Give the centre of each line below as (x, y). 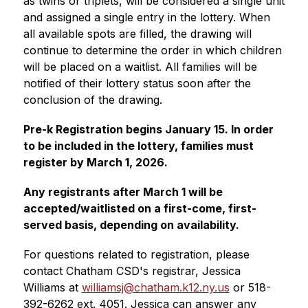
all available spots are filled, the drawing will (137, 34)
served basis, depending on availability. (131, 225)
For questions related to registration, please (136, 254)
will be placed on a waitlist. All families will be (140, 67)
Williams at (52, 287)
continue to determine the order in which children (152, 50)
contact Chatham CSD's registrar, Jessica (132, 271)
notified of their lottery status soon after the (137, 83)
